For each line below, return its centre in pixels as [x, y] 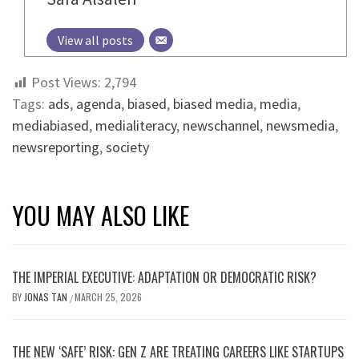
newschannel [221, 126]
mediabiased [50, 126]
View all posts [95, 40]
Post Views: [66, 83]
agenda [99, 104]
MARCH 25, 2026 [108, 297]
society [127, 147]
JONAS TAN [47, 297]
